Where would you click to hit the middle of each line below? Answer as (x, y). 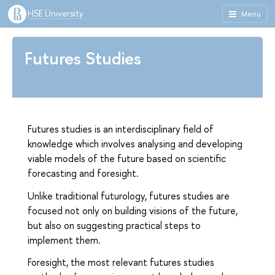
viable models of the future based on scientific (127, 158)
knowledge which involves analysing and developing (135, 143)
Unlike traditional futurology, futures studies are (129, 196)
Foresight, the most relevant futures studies (121, 262)
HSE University (56, 13)
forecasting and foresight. (83, 173)
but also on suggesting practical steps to (114, 225)
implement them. (64, 240)
